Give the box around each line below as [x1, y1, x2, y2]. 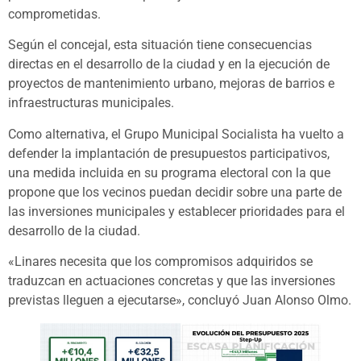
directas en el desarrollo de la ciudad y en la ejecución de [8, 56, 330, 73]
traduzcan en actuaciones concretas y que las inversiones [8, 272, 335, 288]
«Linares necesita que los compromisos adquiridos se [8, 253, 313, 269]
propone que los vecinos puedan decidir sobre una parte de [8, 184, 342, 200]
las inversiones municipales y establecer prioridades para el [8, 203, 345, 219]
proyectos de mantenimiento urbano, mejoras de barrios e [8, 76, 334, 92]
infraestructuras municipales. [8, 95, 174, 111]
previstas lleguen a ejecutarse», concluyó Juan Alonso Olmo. [8, 292, 351, 308]
